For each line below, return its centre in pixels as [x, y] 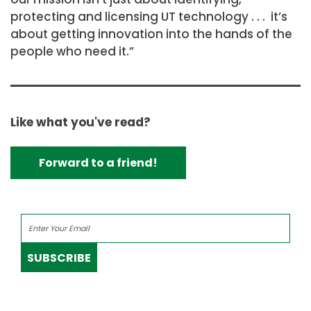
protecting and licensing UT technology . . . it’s [149, 16]
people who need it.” [72, 51]
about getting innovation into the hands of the [151, 34]
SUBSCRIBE [59, 258]
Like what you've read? [81, 123]
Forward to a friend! [98, 163]
